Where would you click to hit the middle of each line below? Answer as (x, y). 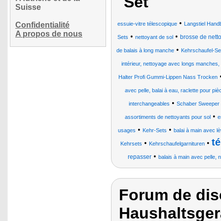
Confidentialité (42, 25)
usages (127, 130)
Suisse (28, 7)
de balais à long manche (145, 50)
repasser (140, 157)
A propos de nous (49, 34)
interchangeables (149, 104)
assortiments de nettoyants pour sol (167, 117)
